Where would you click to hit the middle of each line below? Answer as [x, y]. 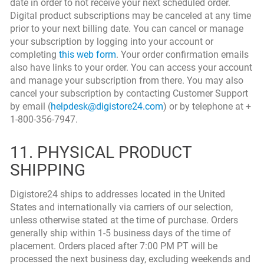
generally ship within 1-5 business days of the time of [121, 233]
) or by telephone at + [207, 106]
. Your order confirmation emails [182, 55]
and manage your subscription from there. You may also [127, 80]
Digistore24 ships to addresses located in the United [118, 194]
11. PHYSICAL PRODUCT [101, 152]
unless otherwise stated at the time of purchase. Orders [124, 220]
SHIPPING [48, 170]
